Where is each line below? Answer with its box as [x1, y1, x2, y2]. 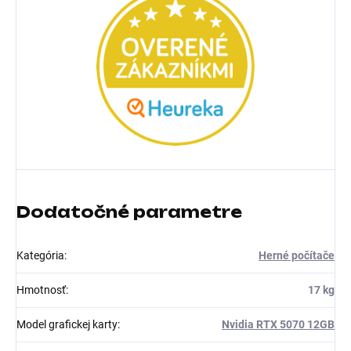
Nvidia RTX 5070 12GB [222, 318, 335, 331]
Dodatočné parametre [16, 202, 242, 223]
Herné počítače [259, 249, 335, 262]
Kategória [16, 249, 64, 262]
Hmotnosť [16, 284, 66, 297]
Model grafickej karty [16, 318, 118, 331]
